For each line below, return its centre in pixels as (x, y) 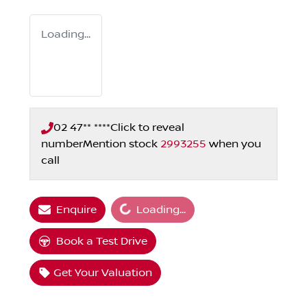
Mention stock (122, 144)
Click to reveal (147, 128)
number (62, 144)
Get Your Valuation (103, 273)
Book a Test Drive (102, 242)
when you (235, 144)
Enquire (76, 210)
